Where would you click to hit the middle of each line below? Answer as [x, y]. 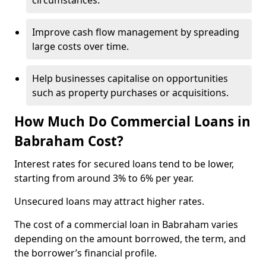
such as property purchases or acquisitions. [130, 93]
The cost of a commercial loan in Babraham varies [126, 224]
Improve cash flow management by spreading [136, 32]
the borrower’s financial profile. [87, 253]
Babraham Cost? [69, 141]
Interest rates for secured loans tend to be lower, [124, 164]
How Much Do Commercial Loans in [132, 121]
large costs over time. [80, 46]
